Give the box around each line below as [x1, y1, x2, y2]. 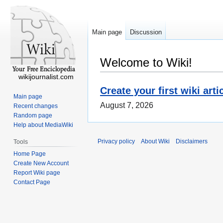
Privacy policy [98, 138, 135, 145]
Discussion [130, 28, 162, 36]
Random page [13, 111, 53, 119]
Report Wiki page [13, 169, 61, 176]
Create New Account [13, 159, 69, 167]
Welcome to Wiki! [100, 56, 192, 69]
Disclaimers [176, 138, 208, 145]
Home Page [13, 150, 46, 157]
